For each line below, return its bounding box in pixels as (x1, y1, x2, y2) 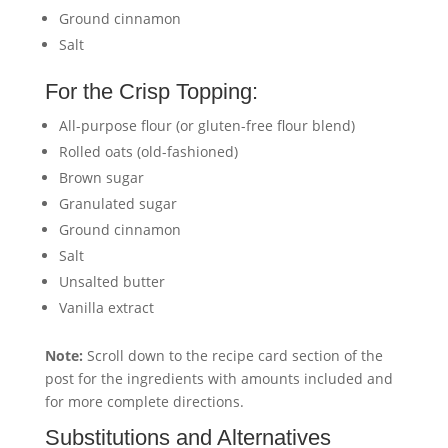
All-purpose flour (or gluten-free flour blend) (58, 116, 355, 136)
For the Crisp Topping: (44, 79, 258, 105)
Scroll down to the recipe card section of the (82, 346, 383, 366)
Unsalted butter (58, 272, 165, 292)
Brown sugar (58, 168, 144, 188)
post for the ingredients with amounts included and (44, 369, 393, 389)
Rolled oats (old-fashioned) (58, 142, 238, 162)
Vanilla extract (58, 298, 154, 318)
